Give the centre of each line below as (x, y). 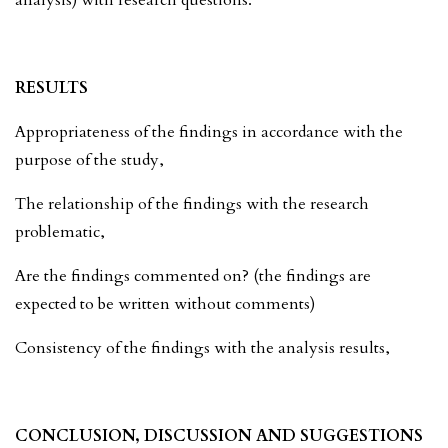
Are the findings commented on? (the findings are (193, 275)
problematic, (60, 231)
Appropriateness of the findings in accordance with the (209, 131)
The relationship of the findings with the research (192, 203)
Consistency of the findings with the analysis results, (202, 347)
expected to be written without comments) (165, 303)
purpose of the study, (89, 159)
